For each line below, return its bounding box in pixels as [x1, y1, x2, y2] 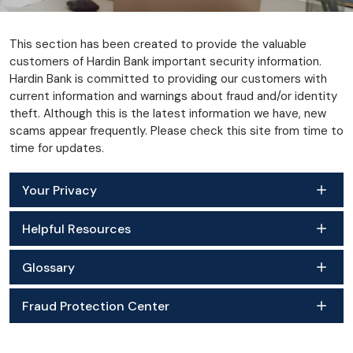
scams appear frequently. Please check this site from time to [9, 123, 344, 139]
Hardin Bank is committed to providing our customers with [9, 71, 327, 87]
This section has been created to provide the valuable [9, 36, 307, 52]
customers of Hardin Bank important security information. [9, 54, 321, 69]
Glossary [22, 258, 75, 276]
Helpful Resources [22, 220, 131, 237]
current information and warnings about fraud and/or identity [9, 88, 337, 104]
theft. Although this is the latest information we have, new [9, 106, 326, 121]
